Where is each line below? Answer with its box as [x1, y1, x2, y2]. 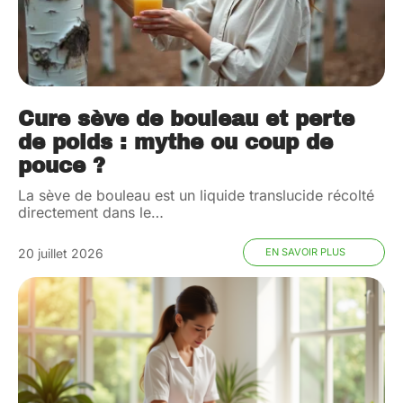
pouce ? [18, 154, 105, 177]
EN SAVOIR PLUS [264, 245, 345, 258]
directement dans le [18, 202, 151, 221]
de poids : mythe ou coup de [18, 130, 333, 154]
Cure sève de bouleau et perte [18, 107, 354, 130]
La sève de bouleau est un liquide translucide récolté [18, 185, 374, 204]
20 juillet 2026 [18, 245, 103, 261]
